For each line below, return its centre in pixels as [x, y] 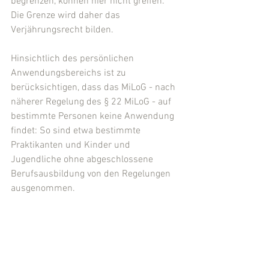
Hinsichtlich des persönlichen [74, 59]
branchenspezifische [55, 232]
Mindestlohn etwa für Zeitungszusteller [93, 261]
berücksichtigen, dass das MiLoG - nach [94, 88]
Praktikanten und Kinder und [72, 146]
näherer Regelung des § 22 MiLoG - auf [92, 102]
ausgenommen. [43, 189]
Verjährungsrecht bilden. [62, 30]
